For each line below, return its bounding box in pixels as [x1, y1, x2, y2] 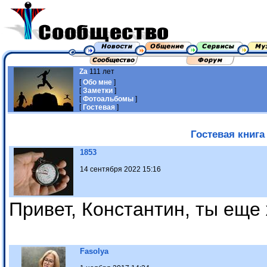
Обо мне [83, 78, 112, 86]
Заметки [83, 86, 113, 95]
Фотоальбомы [83, 95, 133, 103]
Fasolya [80, 247, 108, 256]
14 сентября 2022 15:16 [80, 165, 161, 174]
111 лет [88, 67, 114, 76]
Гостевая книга [191, 128, 265, 141]
